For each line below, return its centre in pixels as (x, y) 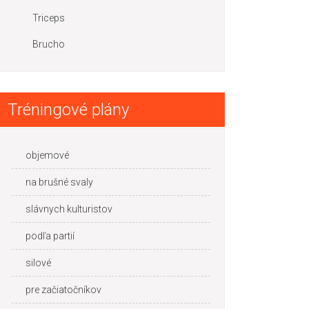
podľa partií (50, 236)
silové (38, 263)
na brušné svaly (59, 182)
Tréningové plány (68, 110)
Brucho (49, 44)
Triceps (49, 18)
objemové (47, 155)
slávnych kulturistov (69, 209)
